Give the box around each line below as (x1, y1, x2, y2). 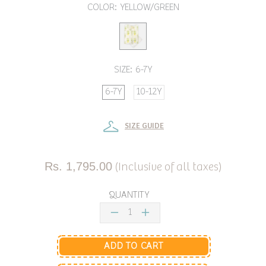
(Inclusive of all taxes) (114, 160, 222, 174)
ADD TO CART (103, 240, 164, 251)
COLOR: (87, 2, 117, 12)
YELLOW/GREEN (119, 2, 179, 12)
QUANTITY (108, 189, 149, 200)
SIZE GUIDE (125, 122, 164, 131)
